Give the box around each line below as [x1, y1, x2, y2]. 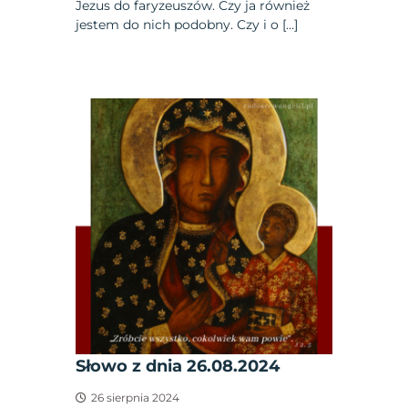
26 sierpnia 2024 [91, 391, 180, 405]
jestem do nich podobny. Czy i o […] [76, 15, 299, 33]
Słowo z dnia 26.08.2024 [76, 356, 280, 377]
